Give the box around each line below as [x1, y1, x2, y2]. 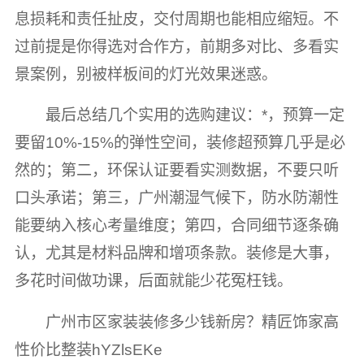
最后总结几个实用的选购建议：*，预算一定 [45, 106, 345, 124]
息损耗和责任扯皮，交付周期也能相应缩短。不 [14, 10, 339, 28]
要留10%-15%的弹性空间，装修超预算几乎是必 [14, 134, 345, 152]
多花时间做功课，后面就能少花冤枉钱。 [14, 272, 292, 290]
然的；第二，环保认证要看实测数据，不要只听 [14, 162, 339, 180]
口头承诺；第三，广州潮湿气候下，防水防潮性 [14, 189, 339, 207]
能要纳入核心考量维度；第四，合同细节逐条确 [14, 217, 339, 235]
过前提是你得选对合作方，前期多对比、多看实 [14, 37, 339, 55]
